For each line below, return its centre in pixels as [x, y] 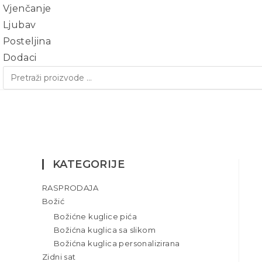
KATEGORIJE [89, 164]
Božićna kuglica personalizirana [117, 244]
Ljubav [20, 25]
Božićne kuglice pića [95, 217]
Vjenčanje [27, 8]
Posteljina [27, 41]
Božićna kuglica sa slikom [105, 230]
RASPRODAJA [70, 188]
